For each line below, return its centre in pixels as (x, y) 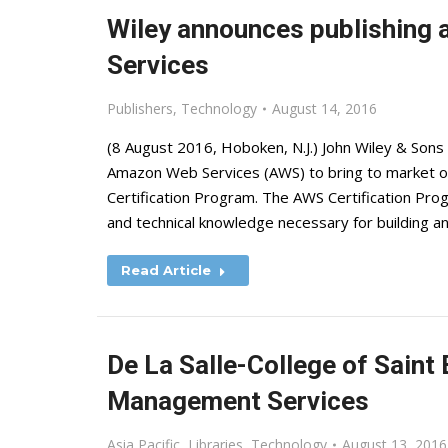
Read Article (166, 270)
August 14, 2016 (324, 108)
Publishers (140, 108)
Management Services (238, 401)
